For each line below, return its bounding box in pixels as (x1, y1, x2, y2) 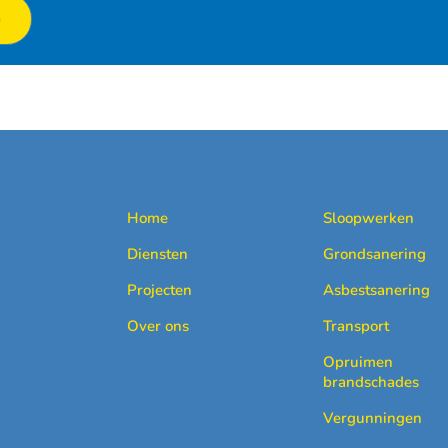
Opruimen (323, 352, 394, 373)
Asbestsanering (323, 280, 431, 301)
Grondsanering (323, 244, 427, 265)
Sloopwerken (323, 208, 415, 229)
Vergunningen (323, 408, 423, 429)
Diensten (127, 244, 189, 265)
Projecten (127, 280, 193, 301)
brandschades (323, 372, 420, 393)
